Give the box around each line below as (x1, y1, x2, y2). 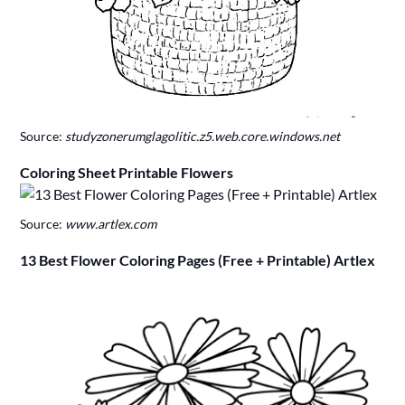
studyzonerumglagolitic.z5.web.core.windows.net (65, 128, 341, 145)
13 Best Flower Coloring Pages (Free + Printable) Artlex (20, 251, 376, 269)
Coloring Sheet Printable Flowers (20, 164, 234, 182)
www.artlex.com (65, 216, 157, 232)
